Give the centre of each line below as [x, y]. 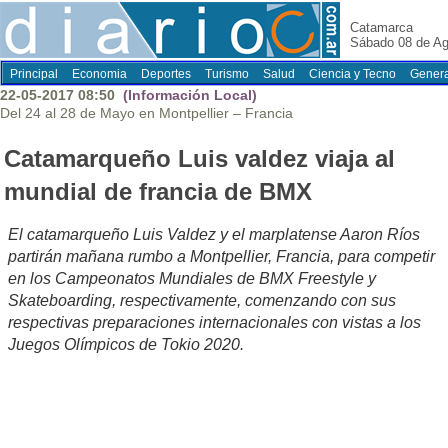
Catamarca [381, 27]
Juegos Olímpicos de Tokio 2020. [126, 345]
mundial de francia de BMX [158, 192]
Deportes [166, 74]
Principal [34, 74]
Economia [99, 74]
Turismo [227, 74]
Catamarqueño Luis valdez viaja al [199, 159]
